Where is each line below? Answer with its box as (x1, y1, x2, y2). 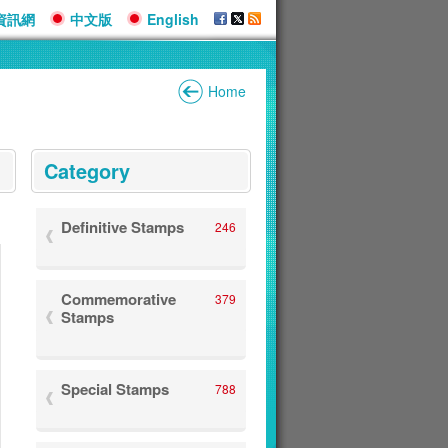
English (147, 9, 199, 29)
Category (44, 156, 130, 185)
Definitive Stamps (61, 216, 184, 238)
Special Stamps (61, 378, 169, 400)
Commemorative (61, 288, 176, 310)
